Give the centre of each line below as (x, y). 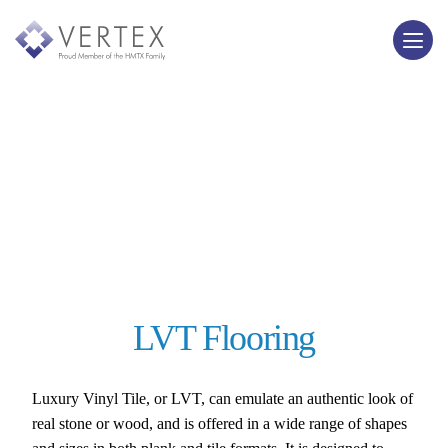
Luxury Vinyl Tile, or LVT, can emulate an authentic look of (223, 398)
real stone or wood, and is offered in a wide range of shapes (220, 423)
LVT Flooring (224, 338)
